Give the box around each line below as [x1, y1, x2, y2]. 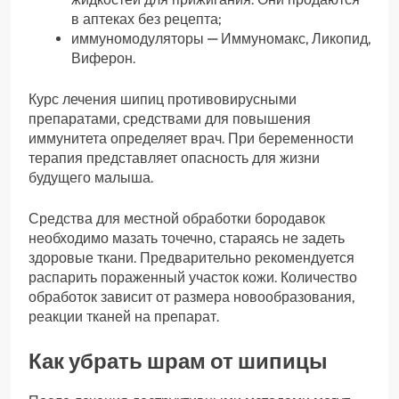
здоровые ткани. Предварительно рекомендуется [28, 248, 354, 266]
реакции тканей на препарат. [28, 307, 219, 325]
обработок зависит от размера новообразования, [28, 288, 354, 305]
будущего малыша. [28, 168, 153, 186]
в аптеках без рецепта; [71, 10, 221, 28]
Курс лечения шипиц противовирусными [28, 90, 297, 108]
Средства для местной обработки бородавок [28, 209, 325, 227]
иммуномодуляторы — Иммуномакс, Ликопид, [71, 29, 370, 47]
